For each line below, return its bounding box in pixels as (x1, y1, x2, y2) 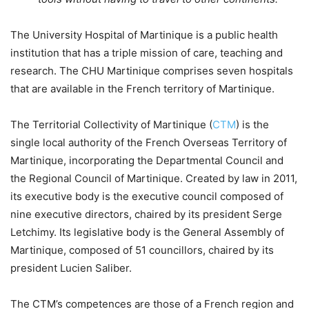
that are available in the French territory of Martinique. (10, 81, 275, 95)
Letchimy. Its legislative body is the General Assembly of (10, 225, 284, 239)
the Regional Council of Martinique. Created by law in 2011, (10, 171, 297, 185)
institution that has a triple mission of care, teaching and (10, 46, 283, 59)
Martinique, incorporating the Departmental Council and (10, 153, 283, 167)
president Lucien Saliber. (10, 261, 132, 275)
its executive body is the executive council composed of (10, 189, 283, 203)
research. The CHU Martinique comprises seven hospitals (10, 63, 293, 77)
